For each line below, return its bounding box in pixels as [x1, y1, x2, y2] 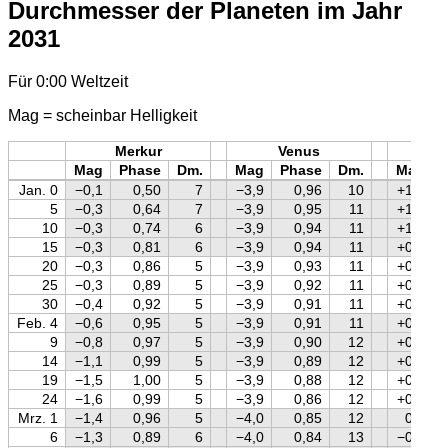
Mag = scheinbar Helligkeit [8, 106, 197, 124]
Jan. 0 [18, 181, 58, 198]
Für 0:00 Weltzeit [8, 72, 128, 90]
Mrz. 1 [17, 409, 58, 426]
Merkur [114, 142, 162, 159]
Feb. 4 [16, 314, 58, 331]
